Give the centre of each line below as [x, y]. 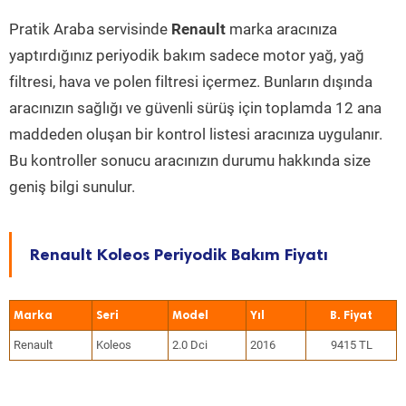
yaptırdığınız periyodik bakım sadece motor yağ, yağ [187, 55]
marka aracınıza [281, 29]
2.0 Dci [190, 345]
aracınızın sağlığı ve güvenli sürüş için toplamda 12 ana [195, 108]
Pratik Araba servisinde [90, 29]
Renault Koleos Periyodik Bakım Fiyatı [179, 255]
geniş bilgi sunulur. [72, 187]
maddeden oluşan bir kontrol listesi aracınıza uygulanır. [196, 134]
